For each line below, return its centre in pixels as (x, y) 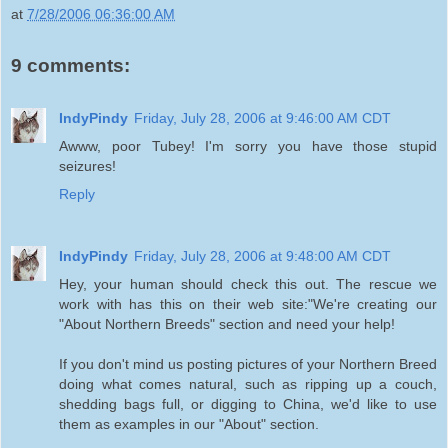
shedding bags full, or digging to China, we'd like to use (248, 403)
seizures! (87, 165)
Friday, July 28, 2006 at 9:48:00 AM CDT (262, 255)
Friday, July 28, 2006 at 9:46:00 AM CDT (262, 117)
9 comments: (70, 66)
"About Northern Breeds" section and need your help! (227, 323)
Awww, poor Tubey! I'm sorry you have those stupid (248, 145)
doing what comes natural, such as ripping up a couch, (248, 383)
